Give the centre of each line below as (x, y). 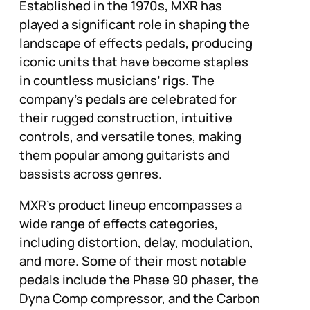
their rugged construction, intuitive (126, 117)
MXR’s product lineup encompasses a (131, 205)
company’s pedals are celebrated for (128, 99)
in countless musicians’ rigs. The (117, 80)
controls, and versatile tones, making (130, 136)
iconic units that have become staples (134, 61)
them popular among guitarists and (125, 155)
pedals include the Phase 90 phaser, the (139, 280)
